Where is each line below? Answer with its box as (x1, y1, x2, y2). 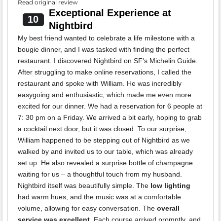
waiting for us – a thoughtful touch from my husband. (18, 170, 182, 179)
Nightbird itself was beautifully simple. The (18, 182, 150, 190)
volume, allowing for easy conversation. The (18, 204, 157, 213)
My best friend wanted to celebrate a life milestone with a (18, 34, 195, 42)
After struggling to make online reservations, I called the (18, 68, 191, 76)
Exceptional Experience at (48, 7, 171, 19)
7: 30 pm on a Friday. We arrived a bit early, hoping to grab (18, 113, 202, 122)
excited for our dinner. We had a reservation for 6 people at (18, 102, 202, 110)
